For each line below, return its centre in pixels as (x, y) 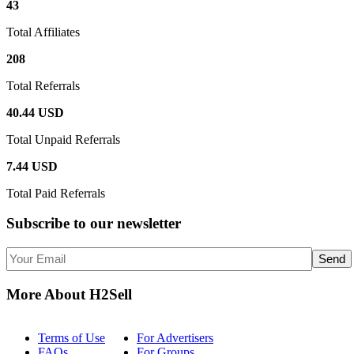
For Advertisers (175, 337)
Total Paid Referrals (56, 193)
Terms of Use (72, 337)
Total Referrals (43, 85)
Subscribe (38, 224)
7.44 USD (32, 166)
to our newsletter (125, 224)
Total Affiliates (43, 32)
